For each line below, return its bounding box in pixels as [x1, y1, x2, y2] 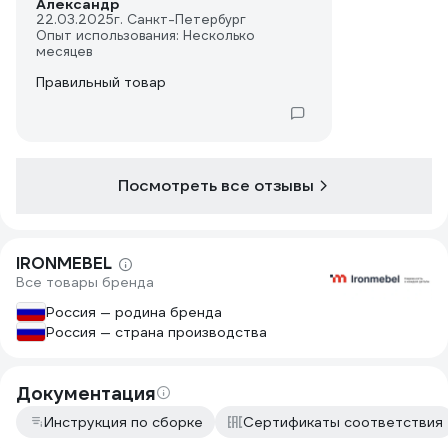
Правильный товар [36, 73, 166, 91]
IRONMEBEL [16, 253, 112, 274]
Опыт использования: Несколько [36, 27, 255, 44]
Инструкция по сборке [44, 413, 203, 431]
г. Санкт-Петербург [114, 11, 246, 28]
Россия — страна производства [46, 323, 267, 341]
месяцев [36, 43, 92, 60]
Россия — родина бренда [46, 303, 222, 321]
